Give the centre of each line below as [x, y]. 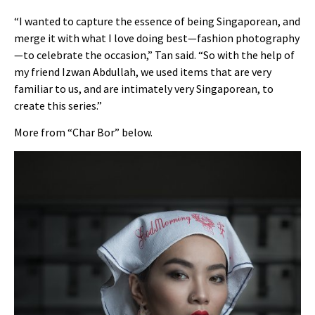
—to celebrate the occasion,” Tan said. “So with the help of [154, 54]
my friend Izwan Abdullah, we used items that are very [143, 71]
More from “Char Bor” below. [83, 133]
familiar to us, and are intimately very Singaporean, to [144, 88]
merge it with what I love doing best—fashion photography [157, 38]
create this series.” [58, 105]
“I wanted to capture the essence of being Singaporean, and [157, 21]
